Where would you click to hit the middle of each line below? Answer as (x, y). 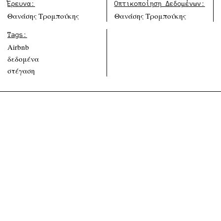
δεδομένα (23, 59)
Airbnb (18, 47)
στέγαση (21, 71)
